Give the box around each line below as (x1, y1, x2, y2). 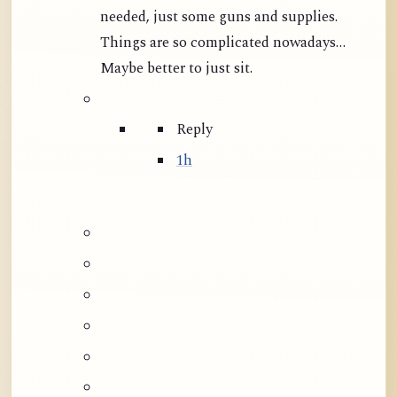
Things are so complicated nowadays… (100, 31, 346, 54)
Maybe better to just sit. (147, 57, 253, 80)
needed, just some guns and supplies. (100, 5, 153, 28)
